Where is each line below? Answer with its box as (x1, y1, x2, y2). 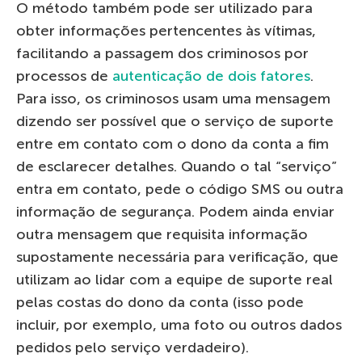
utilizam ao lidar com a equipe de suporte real (16, 271, 333, 289)
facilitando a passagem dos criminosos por (16, 44, 309, 63)
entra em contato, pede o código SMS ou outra (16, 180, 343, 199)
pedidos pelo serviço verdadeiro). (16, 339, 249, 357)
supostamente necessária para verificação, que (16, 248, 339, 267)
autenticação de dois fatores (112, 67, 310, 86)
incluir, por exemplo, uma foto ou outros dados (16, 316, 342, 335)
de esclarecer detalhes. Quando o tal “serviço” (16, 158, 336, 176)
